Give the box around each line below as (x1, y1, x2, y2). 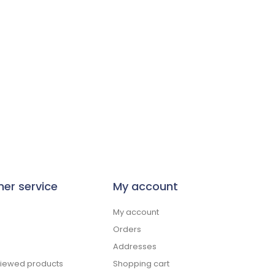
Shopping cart (113, 258, 169, 269)
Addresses (113, 241, 157, 252)
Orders (113, 223, 141, 235)
